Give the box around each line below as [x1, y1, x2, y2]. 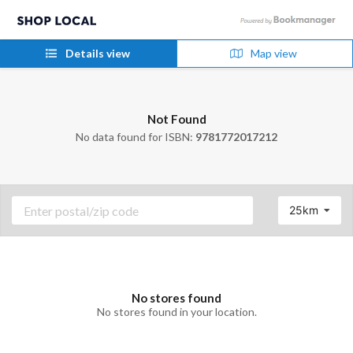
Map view [247, 46, 297, 60]
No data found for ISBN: [76, 129, 195, 143]
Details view [62, 46, 130, 60]
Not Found [147, 111, 206, 126]
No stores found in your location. [96, 304, 257, 318]
